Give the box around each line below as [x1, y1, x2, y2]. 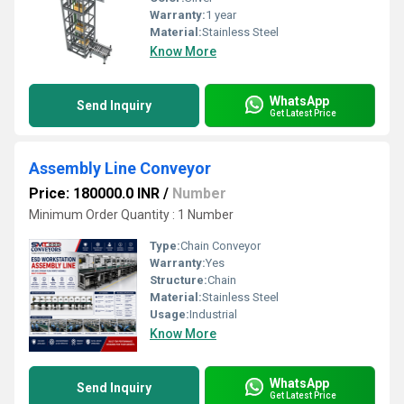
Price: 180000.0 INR [29, 185, 160, 202]
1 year [206, 8, 236, 22]
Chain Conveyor [180, 239, 261, 252]
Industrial [189, 308, 237, 321]
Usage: [150, 308, 189, 321]
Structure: [150, 273, 207, 287]
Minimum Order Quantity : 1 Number [29, 207, 234, 222]
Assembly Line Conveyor [29, 159, 211, 178]
